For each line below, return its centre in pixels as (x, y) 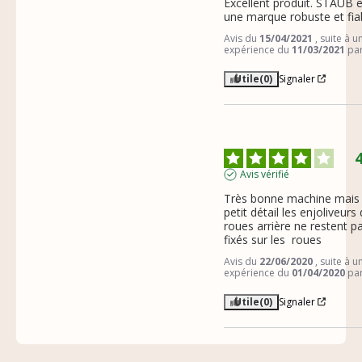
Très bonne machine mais (291, 198)
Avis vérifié (264, 174)
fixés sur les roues (272, 239)
